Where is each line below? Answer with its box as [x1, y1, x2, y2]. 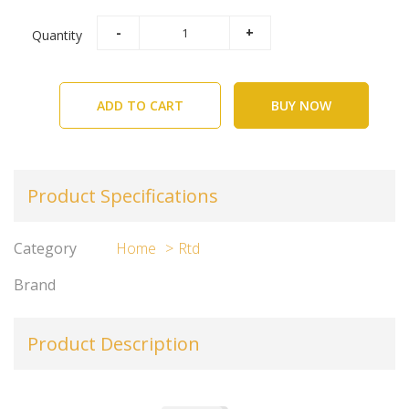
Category [14, 238, 77, 258]
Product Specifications [27, 184, 218, 208]
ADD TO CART [96, 97, 184, 114]
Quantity [32, 26, 82, 44]
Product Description [27, 331, 200, 356]
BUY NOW [270, 97, 331, 114]
